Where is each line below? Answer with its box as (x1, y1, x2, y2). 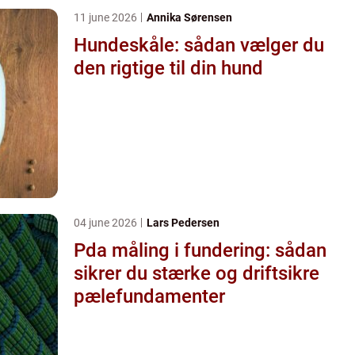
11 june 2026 (74, 10, 139, 24)
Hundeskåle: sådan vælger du (74, 33, 324, 56)
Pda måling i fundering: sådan (74, 239, 326, 261)
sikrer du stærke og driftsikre (74, 261, 319, 284)
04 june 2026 (74, 216, 139, 229)
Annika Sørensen (147, 10, 232, 24)
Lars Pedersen (147, 216, 219, 229)
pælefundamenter (74, 284, 225, 307)
